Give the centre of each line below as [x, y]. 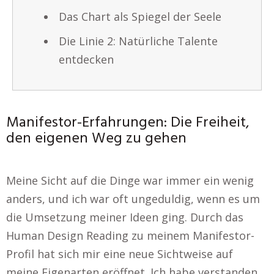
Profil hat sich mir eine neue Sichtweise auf [120, 254]
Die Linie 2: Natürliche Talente [138, 41]
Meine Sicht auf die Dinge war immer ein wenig [130, 180]
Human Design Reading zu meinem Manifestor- [130, 235]
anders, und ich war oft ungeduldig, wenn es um [133, 199]
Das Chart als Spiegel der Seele [140, 17]
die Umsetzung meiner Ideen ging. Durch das [125, 217]
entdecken [86, 59]
